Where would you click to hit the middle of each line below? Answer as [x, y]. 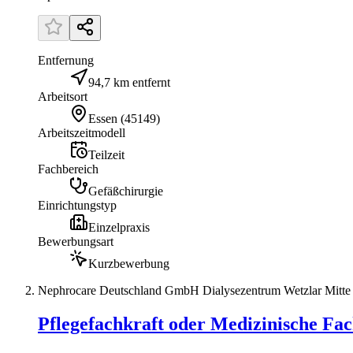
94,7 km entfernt [129, 82]
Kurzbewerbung [129, 263]
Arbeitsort [63, 96]
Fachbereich [68, 169]
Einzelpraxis [119, 227]
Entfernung [66, 60]
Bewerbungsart [76, 241]
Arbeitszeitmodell [82, 132]
